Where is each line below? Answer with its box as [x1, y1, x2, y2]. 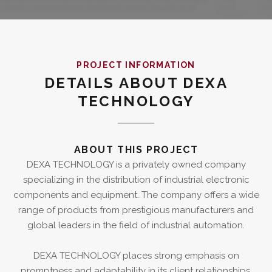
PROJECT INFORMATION [76, 60, 195, 70]
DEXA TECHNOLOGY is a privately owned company [26, 159, 246, 170]
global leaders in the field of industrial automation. [27, 220, 245, 231]
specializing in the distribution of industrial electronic [22, 174, 250, 185]
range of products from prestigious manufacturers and [18, 205, 254, 216]
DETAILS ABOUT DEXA [44, 74, 228, 92]
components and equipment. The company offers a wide [13, 189, 259, 200]
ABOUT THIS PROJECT [73, 144, 199, 155]
